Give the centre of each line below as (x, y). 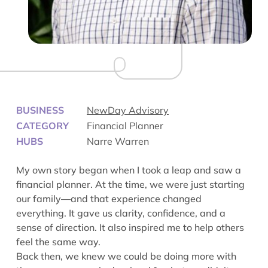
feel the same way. (60, 242)
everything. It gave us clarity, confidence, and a (121, 213)
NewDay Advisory (128, 110)
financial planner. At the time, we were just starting (130, 184)
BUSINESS (40, 110)
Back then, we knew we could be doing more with (126, 256)
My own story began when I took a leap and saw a (129, 170)
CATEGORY (42, 126)
